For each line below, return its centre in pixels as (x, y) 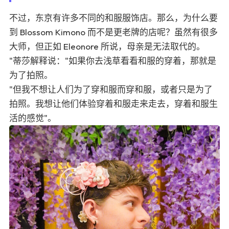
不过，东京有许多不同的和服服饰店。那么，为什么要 (113, 17)
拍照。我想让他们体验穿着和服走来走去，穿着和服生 (113, 103)
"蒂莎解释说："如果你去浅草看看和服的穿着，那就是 (113, 60)
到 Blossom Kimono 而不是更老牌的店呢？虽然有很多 (113, 32)
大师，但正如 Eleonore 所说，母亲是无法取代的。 (107, 46)
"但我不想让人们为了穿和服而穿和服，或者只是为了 (111, 89)
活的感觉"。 (33, 118)
